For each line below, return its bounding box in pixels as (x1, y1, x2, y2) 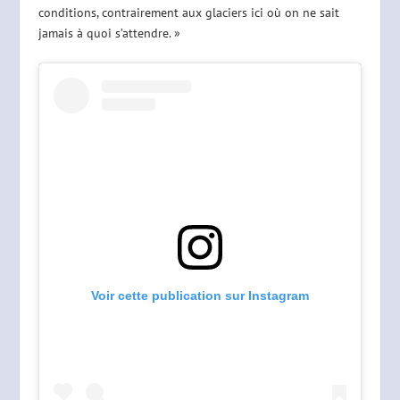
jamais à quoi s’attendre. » (37, 24, 180, 41)
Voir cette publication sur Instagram (90, 288, 309, 304)
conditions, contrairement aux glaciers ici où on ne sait (37, 4, 339, 21)
